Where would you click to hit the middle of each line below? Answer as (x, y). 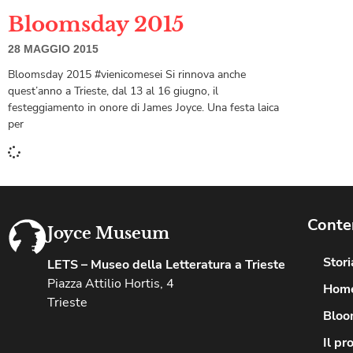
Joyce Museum (108, 234)
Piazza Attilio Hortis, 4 (111, 284)
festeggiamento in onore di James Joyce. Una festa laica (143, 108)
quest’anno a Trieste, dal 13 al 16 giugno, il (113, 91)
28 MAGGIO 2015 (53, 49)
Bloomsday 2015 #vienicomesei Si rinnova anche (127, 75)
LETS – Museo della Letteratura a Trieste (166, 265)
